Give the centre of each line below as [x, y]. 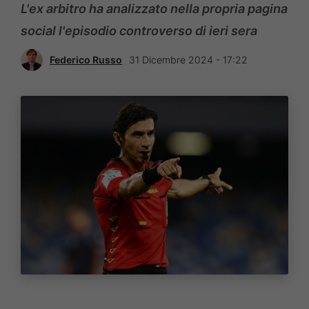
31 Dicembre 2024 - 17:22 [188, 60]
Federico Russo [86, 60]
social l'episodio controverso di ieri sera [139, 30]
